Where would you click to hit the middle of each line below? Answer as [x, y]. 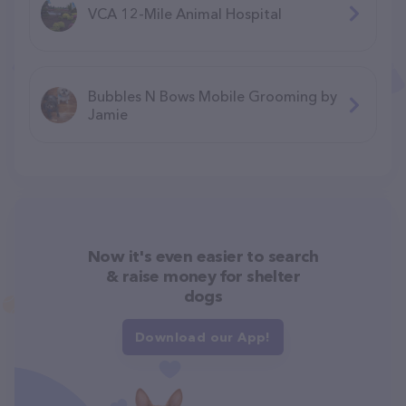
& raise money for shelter [203, 276]
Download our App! [203, 337]
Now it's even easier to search [203, 256]
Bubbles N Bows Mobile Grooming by [213, 96]
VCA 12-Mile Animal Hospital [185, 13]
